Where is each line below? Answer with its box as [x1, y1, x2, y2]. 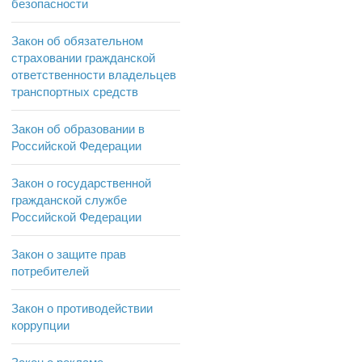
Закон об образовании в [11, 122, 145, 137]
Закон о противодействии [11, 301, 153, 316]
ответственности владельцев [11, 68, 176, 82]
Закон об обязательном [11, 34, 143, 48]
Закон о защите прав [11, 247, 126, 262]
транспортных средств [11, 85, 138, 99]
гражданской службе [11, 193, 127, 208]
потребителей [11, 264, 89, 279]
